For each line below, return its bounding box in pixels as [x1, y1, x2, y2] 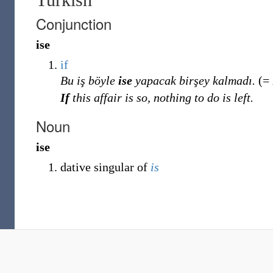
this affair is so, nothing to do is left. [69, 91, 253, 104]
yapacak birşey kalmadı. [132, 74, 255, 87]
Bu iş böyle [60, 74, 118, 87]
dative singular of [60, 160, 151, 174]
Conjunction [36, 13, 112, 34]
